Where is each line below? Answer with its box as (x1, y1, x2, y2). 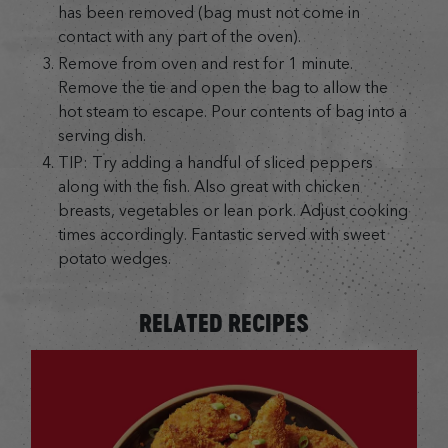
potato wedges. (57, 248, 171, 268)
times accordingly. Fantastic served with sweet (57, 224, 385, 244)
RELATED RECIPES (139, 306, 309, 339)
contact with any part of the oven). (57, 27, 301, 47)
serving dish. (57, 125, 146, 145)
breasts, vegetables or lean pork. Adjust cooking (57, 200, 408, 220)
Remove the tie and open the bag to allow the (57, 77, 388, 97)
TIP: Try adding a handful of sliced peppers (57, 152, 373, 172)
